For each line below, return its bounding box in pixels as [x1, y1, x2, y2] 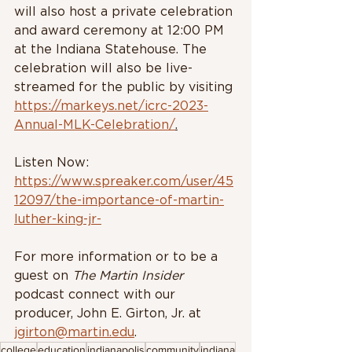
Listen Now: [14, 156, 93, 169]
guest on [14, 269, 72, 282]
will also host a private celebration [14, 5, 236, 18]
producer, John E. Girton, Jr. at [14, 306, 205, 320]
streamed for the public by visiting [14, 80, 236, 93]
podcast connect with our [14, 288, 179, 301]
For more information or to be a [14, 250, 222, 263]
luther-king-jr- [14, 212, 101, 225]
